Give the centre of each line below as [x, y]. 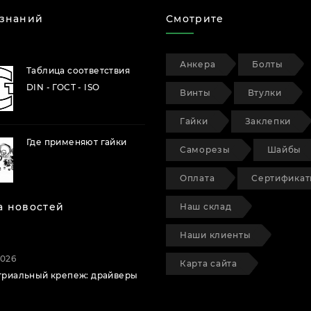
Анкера [198, 65]
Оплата [197, 178]
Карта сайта [209, 264]
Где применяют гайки [77, 142]
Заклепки [268, 121]
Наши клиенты [216, 235]
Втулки [264, 93]
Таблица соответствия [78, 71]
